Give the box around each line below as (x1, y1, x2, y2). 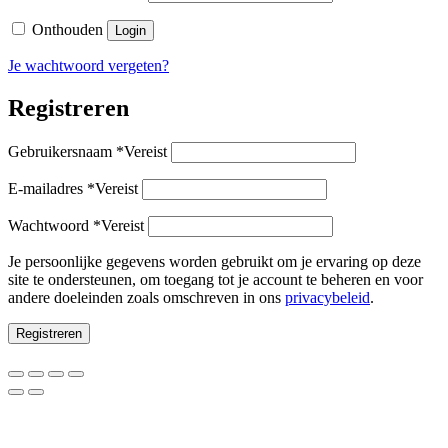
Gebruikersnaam (8, 143, 116, 161)
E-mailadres (8, 180, 87, 198)
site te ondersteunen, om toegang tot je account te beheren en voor (8, 271, 423, 289)
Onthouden (32, 21, 103, 39)
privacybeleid (285, 289, 370, 307)
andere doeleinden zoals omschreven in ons (8, 289, 285, 307)
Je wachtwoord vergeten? (8, 57, 169, 75)
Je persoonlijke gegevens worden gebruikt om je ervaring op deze (8, 253, 421, 271)
